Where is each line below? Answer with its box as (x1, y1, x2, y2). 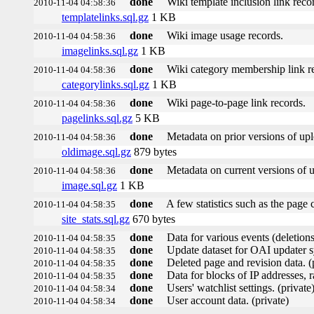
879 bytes (131, 145, 177, 158)
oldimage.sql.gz (62, 145, 131, 158)
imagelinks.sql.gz (62, 44, 138, 57)
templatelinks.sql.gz (62, 11, 149, 23)
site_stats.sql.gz (62, 212, 130, 225)
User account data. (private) (167, 294, 289, 306)
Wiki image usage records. (167, 29, 283, 41)
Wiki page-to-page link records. (167, 96, 306, 109)
